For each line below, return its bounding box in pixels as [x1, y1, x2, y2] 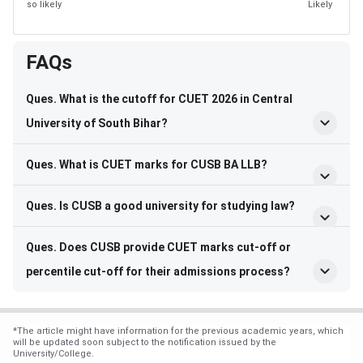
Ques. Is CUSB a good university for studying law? [26, 199, 295, 213]
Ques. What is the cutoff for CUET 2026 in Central [26, 92, 293, 106]
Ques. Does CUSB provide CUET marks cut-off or [26, 241, 291, 254]
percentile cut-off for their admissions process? [26, 265, 290, 279]
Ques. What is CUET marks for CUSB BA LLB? [26, 158, 267, 172]
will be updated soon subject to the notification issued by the [13, 337, 276, 348]
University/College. [13, 348, 94, 360]
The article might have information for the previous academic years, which [17, 326, 344, 337]
